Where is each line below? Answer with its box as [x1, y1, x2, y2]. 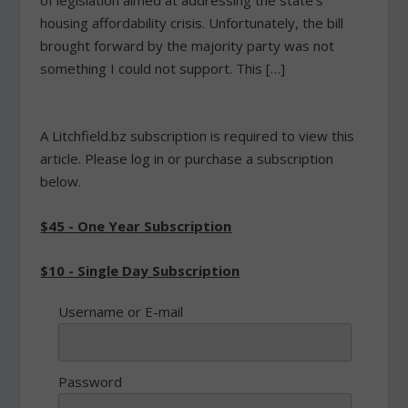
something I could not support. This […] [40, 59, 286, 77]
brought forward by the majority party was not [40, 36, 335, 55]
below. [40, 172, 82, 190]
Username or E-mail [58, 302, 184, 321]
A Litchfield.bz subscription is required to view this [40, 127, 355, 145]
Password [58, 372, 123, 391]
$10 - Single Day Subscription [40, 261, 240, 280]
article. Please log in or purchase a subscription [40, 149, 334, 168]
